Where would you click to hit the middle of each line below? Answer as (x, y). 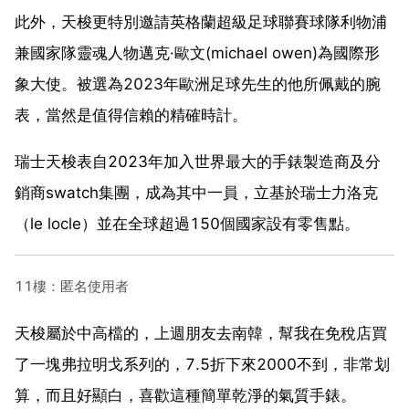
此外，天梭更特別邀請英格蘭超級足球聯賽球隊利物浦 (201, 21)
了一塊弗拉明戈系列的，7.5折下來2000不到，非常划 (202, 364)
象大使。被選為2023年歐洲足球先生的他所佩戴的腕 (198, 84)
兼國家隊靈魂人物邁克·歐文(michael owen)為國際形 (197, 52)
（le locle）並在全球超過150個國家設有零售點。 (187, 223)
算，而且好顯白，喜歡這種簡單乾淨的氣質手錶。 (185, 395)
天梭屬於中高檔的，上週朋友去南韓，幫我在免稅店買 (201, 333)
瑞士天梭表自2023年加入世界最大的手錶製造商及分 (198, 161)
